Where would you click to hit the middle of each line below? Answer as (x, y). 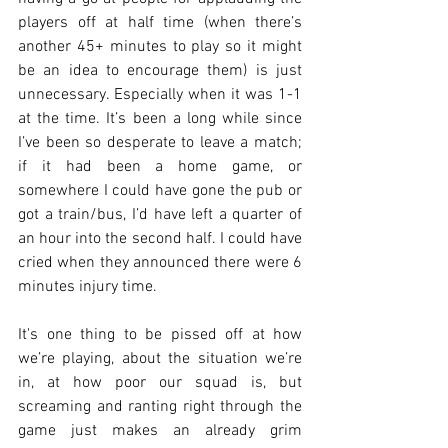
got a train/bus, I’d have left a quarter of (160, 214)
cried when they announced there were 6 (160, 262)
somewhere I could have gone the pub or (160, 190)
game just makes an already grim (160, 430)
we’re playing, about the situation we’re (160, 358)
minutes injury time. (87, 286)
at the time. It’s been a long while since (160, 118)
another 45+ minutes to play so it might (160, 46)
